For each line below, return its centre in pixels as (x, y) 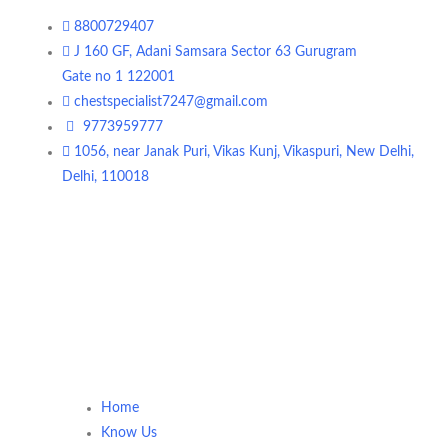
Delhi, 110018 (105, 177)
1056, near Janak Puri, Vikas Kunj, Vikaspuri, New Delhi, (244, 152)
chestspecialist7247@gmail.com (171, 102)
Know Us (129, 433)
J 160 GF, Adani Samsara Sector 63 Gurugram (215, 52)
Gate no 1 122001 (118, 77)
